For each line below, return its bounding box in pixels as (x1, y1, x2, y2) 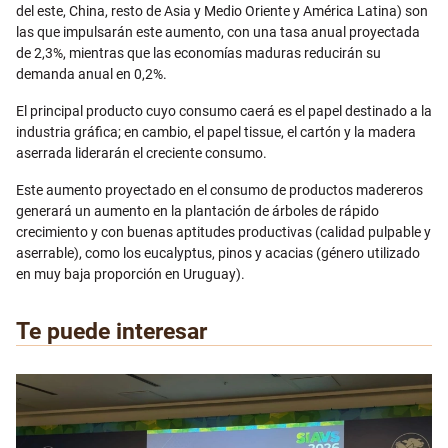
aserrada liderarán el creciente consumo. (16, 145, 267, 162)
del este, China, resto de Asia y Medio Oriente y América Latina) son (16, 3, 428, 20)
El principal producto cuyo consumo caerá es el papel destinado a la (16, 103, 432, 120)
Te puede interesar (16, 317, 207, 346)
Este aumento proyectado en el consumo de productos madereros (16, 182, 423, 199)
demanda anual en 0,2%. (16, 66, 167, 83)
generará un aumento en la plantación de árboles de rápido (16, 203, 379, 220)
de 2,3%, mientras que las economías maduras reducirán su (16, 45, 381, 62)
